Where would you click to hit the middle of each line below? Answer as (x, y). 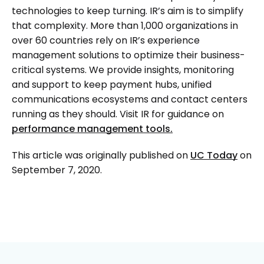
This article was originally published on (101, 155)
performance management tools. (92, 129)
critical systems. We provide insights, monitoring (123, 70)
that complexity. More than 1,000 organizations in (125, 26)
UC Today (214, 155)
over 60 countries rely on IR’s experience (106, 40)
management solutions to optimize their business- (128, 55)
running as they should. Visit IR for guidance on (118, 114)
